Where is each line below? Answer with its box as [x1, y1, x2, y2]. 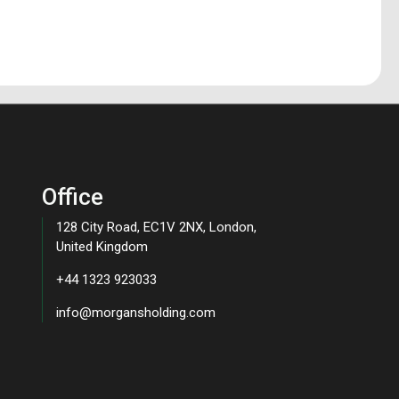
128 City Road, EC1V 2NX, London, [55, 219, 256, 236]
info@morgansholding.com [55, 305, 216, 322]
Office [41, 183, 103, 211]
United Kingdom [55, 239, 148, 256]
